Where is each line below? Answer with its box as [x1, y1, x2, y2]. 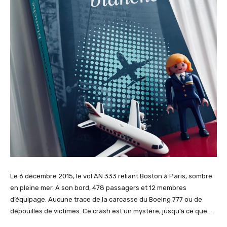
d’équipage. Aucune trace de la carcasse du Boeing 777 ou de [10, 196, 202, 203]
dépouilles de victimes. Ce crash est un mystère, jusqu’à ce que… [10, 207, 212, 215]
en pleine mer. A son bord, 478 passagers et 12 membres [10, 184, 186, 192]
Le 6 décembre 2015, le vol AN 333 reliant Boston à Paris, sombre [10, 172, 212, 180]
